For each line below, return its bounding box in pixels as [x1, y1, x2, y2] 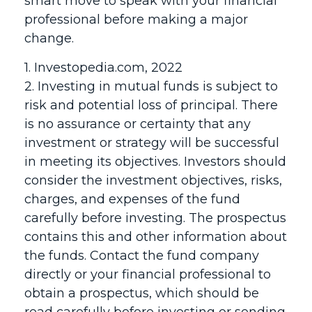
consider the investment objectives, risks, [24, 173, 282, 188]
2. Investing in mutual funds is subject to [24, 79, 278, 94]
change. [24, 31, 74, 46]
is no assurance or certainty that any [24, 116, 251, 132]
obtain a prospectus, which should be [24, 286, 259, 301]
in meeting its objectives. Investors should [24, 154, 286, 169]
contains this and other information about [24, 229, 287, 244]
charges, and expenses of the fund [24, 192, 240, 207]
